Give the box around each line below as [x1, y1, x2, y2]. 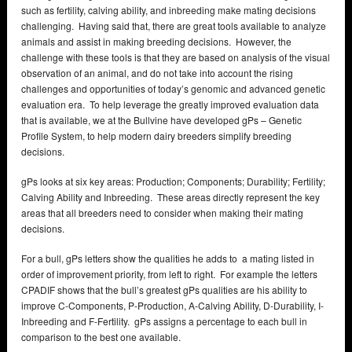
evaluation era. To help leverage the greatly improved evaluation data [21, 97, 319, 112]
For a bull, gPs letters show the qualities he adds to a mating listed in [21, 251, 314, 266]
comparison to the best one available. [21, 330, 181, 344]
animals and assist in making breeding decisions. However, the [21, 35, 291, 49]
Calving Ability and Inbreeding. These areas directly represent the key [21, 190, 320, 204]
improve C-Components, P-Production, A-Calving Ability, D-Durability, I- [21, 299, 324, 313]
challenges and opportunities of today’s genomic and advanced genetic [21, 82, 325, 96]
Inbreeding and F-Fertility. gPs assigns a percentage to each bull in [21, 314, 307, 328]
